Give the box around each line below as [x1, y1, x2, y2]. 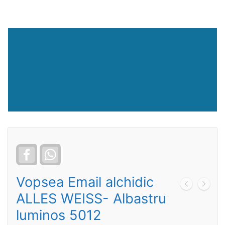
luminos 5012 [16, 207, 101, 224]
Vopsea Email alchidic [16, 174, 154, 191]
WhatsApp [58, 146, 96, 156]
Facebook [35, 146, 69, 156]
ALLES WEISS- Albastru [16, 190, 166, 207]
